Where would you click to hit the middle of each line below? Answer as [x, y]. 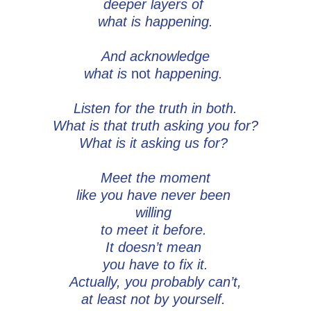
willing [155, 213]
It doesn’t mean [155, 247]
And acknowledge [155, 57]
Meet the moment [155, 178]
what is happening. [155, 22]
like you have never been [155, 195]
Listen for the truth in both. [155, 109]
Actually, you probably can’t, [155, 282]
